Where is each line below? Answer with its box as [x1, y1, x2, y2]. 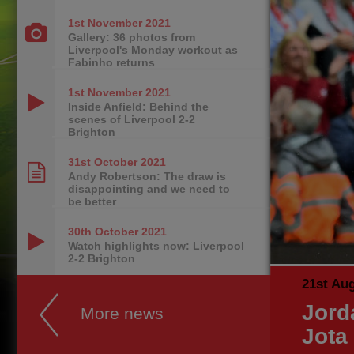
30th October [68, 225, 138, 238]
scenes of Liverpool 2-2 [68, 113, 195, 126]
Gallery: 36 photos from [68, 31, 195, 43]
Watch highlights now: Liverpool [68, 239, 244, 252]
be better [68, 195, 116, 208]
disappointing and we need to [68, 183, 230, 195]
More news [81, 304, 164, 322]
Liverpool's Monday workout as [68, 43, 238, 56]
